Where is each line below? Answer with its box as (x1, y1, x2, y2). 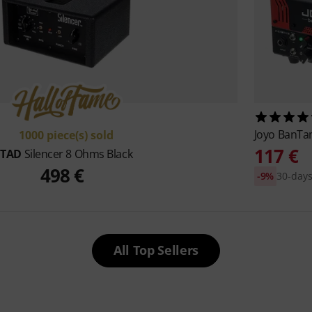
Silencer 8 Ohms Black (24, 146, 133, 162)
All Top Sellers (114, 242, 198, 259)
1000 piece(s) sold (19, 127, 114, 143)
